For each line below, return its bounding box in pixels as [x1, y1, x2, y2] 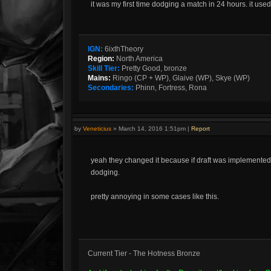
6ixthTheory [103, 45, 143, 53]
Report [191, 125, 210, 132]
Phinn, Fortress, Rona [134, 83, 207, 92]
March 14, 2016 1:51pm [119, 125, 186, 132]
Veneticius [83, 125, 111, 132]
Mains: [88, 74, 111, 82]
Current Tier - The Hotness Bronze [88, 249, 200, 258]
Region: [88, 54, 114, 63]
